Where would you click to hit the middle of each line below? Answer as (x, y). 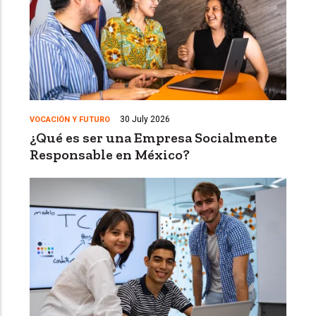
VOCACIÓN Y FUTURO (70, 119)
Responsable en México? (110, 154)
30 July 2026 (145, 119)
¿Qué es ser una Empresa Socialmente (153, 137)
